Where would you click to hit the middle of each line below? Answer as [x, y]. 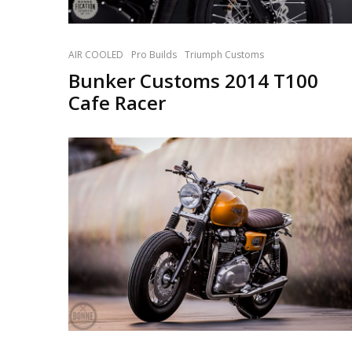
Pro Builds [154, 54]
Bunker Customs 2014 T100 [193, 80]
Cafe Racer [117, 102]
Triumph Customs [224, 54]
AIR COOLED [96, 54]
